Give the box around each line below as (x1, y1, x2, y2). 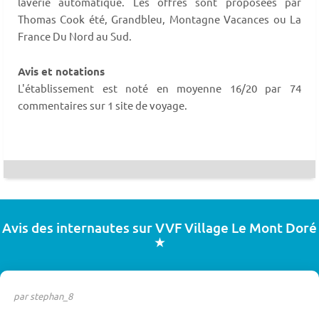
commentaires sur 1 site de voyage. (18, 98, 187, 113)
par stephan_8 (13, 290, 73, 303)
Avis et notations (18, 64, 105, 79)
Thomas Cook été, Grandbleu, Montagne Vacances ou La (18, 12, 301, 26)
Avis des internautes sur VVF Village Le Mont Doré (2, 219, 317, 237)
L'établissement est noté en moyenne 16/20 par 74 (18, 81, 301, 95)
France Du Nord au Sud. (18, 29, 132, 43)
